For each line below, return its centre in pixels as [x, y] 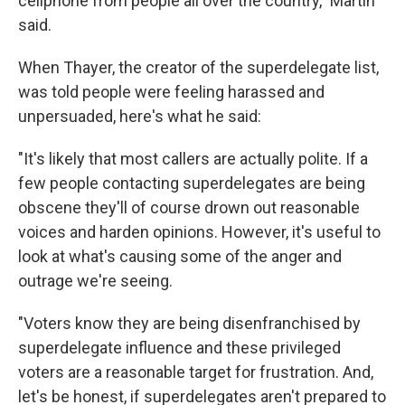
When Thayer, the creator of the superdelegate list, [198, 68]
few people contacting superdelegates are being [192, 184]
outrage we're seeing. [95, 281]
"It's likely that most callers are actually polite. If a [193, 159]
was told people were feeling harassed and [171, 92]
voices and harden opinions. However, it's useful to [199, 232]
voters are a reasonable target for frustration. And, [196, 372]
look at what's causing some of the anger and [180, 257]
